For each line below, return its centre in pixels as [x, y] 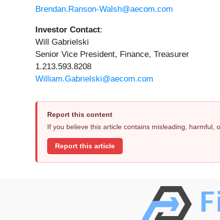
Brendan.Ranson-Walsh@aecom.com [104, 9]
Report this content [80, 115]
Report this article [85, 146]
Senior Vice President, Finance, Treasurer [112, 55]
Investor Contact [68, 30]
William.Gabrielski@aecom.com [94, 79]
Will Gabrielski [62, 42]
